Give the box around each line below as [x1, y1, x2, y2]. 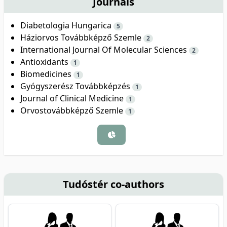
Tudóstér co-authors [63, 177, 164, 191]
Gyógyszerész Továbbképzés [20, 80, 132, 92]
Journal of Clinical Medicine [20, 92, 126, 104]
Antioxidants [20, 56, 70, 67]
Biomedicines [20, 68, 73, 80]
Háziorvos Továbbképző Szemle [20, 31, 143, 43]
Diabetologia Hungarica [20, 19, 113, 31]
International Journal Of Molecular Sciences [20, 44, 189, 55]
